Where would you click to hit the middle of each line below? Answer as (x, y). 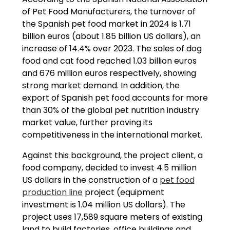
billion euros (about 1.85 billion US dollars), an (111, 36)
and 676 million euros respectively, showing (109, 73)
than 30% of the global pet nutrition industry (110, 110)
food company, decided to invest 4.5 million (109, 167)
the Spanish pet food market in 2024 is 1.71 (106, 24)
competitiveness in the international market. (112, 135)
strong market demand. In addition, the (101, 85)
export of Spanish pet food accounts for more (115, 98)
